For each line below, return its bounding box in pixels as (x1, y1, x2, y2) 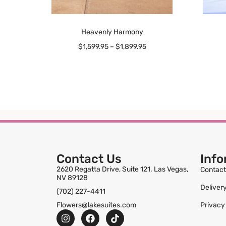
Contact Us (56, 152, 122, 166)
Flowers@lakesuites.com (56, 201, 136, 210)
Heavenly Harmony (81, 28, 143, 37)
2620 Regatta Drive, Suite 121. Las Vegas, (56, 165, 188, 174)
